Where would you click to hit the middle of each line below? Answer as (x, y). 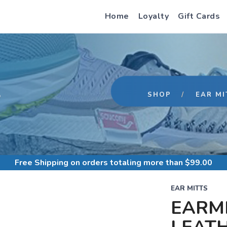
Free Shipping (42, 163)
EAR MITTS (189, 188)
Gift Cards (199, 16)
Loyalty (153, 16)
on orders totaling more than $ (129, 163)
